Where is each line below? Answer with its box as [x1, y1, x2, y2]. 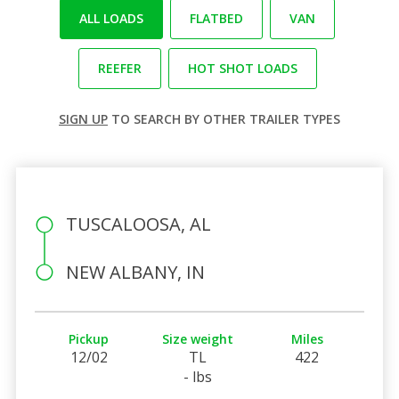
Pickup [69, 330, 110, 347]
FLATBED [190, 9, 243, 27]
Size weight [162, 330, 234, 347]
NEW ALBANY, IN [65, 259, 205, 284]
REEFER [97, 59, 142, 77]
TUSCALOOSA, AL [65, 211, 211, 236]
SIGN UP [59, 110, 108, 127]
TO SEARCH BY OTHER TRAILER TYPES [108, 110, 340, 127]
